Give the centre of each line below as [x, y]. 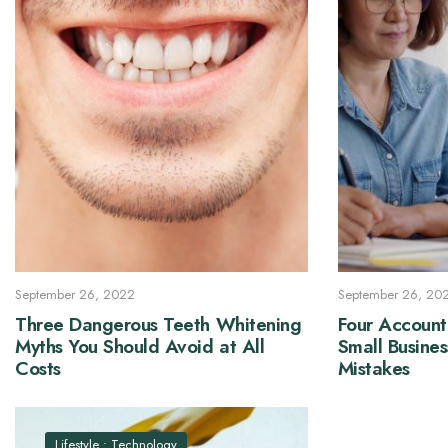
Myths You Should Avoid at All [140, 346]
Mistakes [373, 368]
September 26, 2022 [75, 294]
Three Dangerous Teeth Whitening [158, 324]
